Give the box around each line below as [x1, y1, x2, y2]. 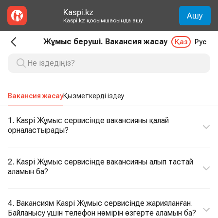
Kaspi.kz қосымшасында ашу [63, 17, 143, 24]
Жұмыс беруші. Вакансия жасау [43, 37, 167, 46]
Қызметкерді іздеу [63, 92, 124, 100]
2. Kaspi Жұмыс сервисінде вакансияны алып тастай [8, 157, 193, 166]
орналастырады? [8, 126, 69, 135]
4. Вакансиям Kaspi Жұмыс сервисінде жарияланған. [8, 199, 193, 208]
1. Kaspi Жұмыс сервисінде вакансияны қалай [8, 116, 169, 125]
